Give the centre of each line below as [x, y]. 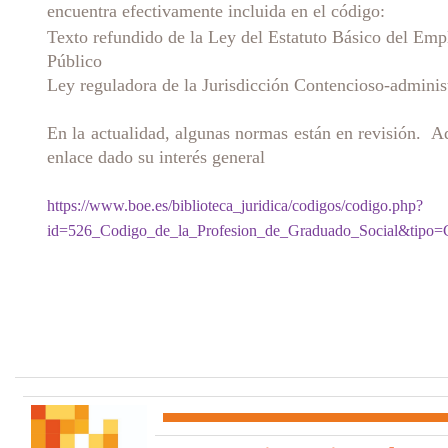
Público [74, 60]
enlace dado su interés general [156, 156]
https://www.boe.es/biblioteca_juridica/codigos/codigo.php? [235, 205]
